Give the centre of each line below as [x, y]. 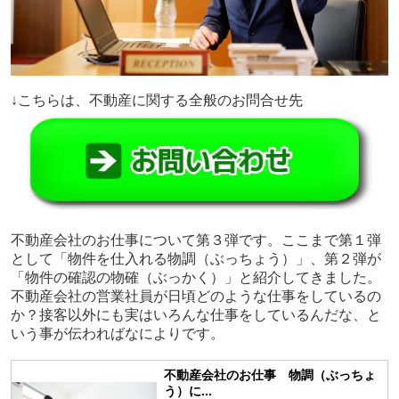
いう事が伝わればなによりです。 [117, 333]
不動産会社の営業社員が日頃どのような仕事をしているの [195, 296]
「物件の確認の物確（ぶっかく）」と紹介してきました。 [195, 277]
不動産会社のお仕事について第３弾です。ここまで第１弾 [195, 240]
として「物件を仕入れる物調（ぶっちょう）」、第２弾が [195, 258]
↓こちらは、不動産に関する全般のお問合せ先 [156, 100]
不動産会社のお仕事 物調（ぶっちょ [270, 375]
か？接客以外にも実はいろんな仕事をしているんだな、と [195, 314]
